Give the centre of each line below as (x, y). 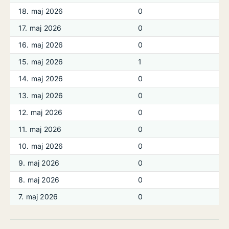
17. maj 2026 (40, 28)
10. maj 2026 (41, 146)
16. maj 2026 (41, 45)
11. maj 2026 (40, 129)
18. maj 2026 (41, 11)
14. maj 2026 (41, 78)
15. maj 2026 (41, 62)
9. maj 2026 (39, 163)
